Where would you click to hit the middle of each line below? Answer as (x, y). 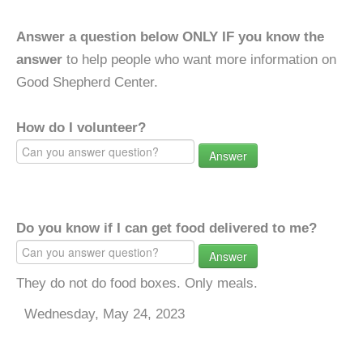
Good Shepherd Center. (87, 82)
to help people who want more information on (199, 60)
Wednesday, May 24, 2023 (105, 314)
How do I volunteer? (81, 128)
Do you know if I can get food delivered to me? (167, 228)
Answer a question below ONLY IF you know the (170, 37)
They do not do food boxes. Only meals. (137, 283)
